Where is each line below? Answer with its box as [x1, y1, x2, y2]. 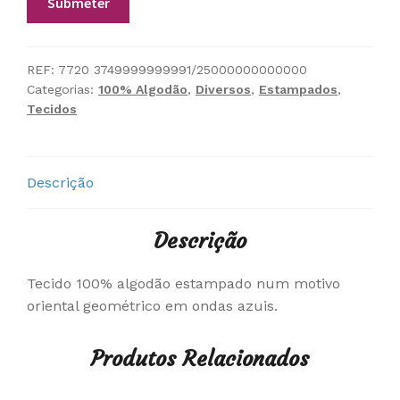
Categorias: [27, 81, 98, 96]
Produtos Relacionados [91, 345, 309, 372]
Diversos [196, 81, 251, 96]
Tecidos [27, 101, 77, 116]
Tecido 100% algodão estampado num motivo [27, 275, 340, 293]
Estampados [259, 81, 337, 96]
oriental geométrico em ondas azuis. [27, 297, 278, 315]
